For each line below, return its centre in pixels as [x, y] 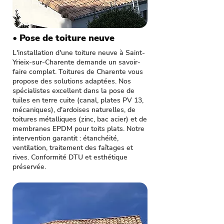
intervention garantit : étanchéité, [65, 138]
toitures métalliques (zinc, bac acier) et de [80, 119]
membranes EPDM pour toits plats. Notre [78, 129]
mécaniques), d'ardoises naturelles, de [74, 110]
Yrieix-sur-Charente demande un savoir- [76, 62]
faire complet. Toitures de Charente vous [78, 72]
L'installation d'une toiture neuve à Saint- [79, 53]
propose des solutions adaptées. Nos [72, 81]
